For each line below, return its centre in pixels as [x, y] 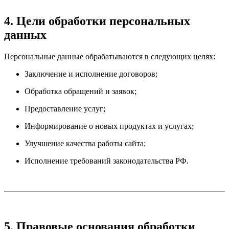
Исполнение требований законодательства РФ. [107, 161]
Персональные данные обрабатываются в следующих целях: [110, 57]
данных [25, 35]
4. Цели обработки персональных [97, 21]
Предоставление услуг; [65, 109]
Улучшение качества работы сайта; [85, 144]
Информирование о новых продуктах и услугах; [109, 126]
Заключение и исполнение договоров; [91, 74]
